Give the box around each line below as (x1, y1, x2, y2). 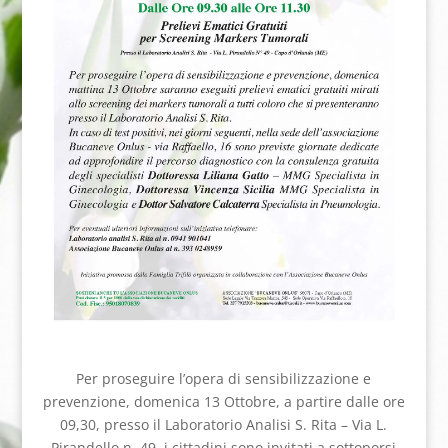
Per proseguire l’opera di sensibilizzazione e (76, 369, 372, 389)
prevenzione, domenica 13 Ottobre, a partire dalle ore (42, 392, 405, 412)
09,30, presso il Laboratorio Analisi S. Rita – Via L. (60, 415, 388, 435)
